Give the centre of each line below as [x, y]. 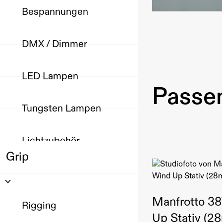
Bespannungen [55, 12]
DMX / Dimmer [55, 44]
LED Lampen [50, 76]
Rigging [39, 206]
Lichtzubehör [51, 141]
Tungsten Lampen [61, 109]
